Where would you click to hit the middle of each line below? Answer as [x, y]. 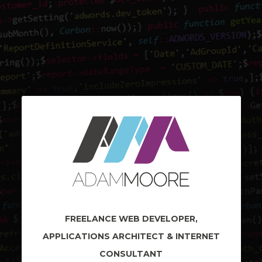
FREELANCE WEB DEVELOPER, [131, 218]
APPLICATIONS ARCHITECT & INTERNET [131, 236]
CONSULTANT [131, 254]
